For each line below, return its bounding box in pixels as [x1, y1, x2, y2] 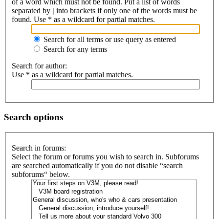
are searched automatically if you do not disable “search [12, 161, 183, 170]
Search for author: [12, 61, 67, 70]
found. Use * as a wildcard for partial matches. [12, 15, 155, 23]
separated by [12, 6, 52, 15]
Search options [4, 112, 63, 123]
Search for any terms [42, 44, 107, 53]
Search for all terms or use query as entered [42, 35, 176, 44]
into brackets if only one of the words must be [54, 6, 197, 15]
